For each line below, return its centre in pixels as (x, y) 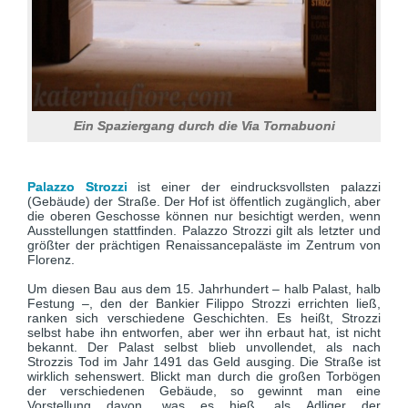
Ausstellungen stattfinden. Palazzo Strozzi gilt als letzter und (204, 230)
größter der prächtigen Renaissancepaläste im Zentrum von (204, 245)
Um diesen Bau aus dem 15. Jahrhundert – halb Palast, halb (204, 289)
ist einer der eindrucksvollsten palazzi (254, 187)
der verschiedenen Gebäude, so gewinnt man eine (204, 391)
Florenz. (51, 260)
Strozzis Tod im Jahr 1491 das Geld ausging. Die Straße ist (204, 362)
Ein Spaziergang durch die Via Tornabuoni (204, 126)
